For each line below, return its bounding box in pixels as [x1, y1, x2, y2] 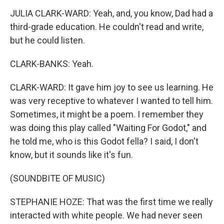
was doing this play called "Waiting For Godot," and [10, 122, 206, 133]
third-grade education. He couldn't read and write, [10, 21, 203, 32]
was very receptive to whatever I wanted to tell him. [10, 95, 213, 106]
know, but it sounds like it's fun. [10, 149, 133, 160]
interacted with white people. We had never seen [10, 210, 202, 220]
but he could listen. [10, 35, 85, 45]
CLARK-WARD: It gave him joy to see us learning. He [10, 82, 213, 92]
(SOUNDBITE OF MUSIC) [10, 173, 105, 183]
